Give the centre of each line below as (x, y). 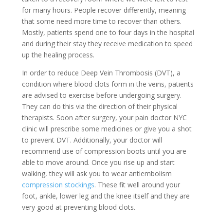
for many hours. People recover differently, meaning (104, 10)
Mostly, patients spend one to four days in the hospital (108, 32)
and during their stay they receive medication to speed (107, 44)
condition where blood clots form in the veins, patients (108, 84)
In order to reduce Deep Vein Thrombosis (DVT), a (101, 73)
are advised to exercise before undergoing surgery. (101, 95)
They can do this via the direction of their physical (100, 106)
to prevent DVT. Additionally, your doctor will (92, 140)
